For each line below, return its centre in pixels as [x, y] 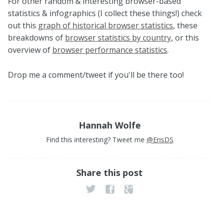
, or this [185, 37]
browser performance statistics [110, 50]
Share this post [109, 172]
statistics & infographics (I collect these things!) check [105, 13]
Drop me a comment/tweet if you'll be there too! [96, 75]
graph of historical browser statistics [106, 25]
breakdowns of [36, 37]
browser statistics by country [118, 37]
